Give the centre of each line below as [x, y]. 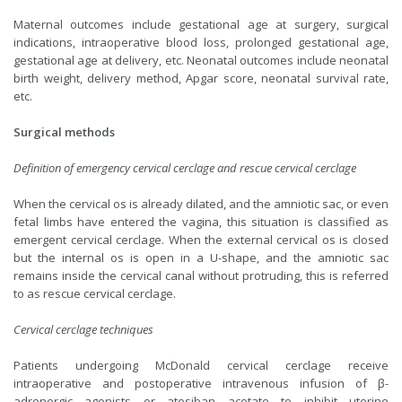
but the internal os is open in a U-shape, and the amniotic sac [201, 258]
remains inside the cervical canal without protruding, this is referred [201, 276]
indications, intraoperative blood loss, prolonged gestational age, [201, 43]
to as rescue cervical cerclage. [95, 294]
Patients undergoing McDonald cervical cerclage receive [201, 366]
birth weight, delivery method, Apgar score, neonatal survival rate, [201, 79]
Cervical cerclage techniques [83, 330]
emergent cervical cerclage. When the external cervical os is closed [201, 240]
